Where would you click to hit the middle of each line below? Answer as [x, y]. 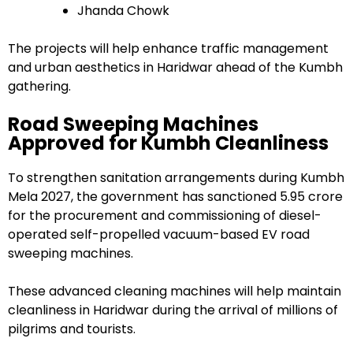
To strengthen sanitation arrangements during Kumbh [176, 178]
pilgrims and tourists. [72, 329]
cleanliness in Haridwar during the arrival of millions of [173, 310]
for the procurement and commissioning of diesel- [165, 216]
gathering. [39, 87]
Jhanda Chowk [123, 11]
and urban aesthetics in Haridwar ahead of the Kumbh [175, 68]
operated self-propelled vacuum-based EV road [159, 235]
